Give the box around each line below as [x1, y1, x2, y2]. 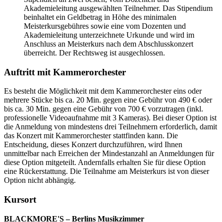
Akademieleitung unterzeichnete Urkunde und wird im [24, 30, 194, 39]
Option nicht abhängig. [4, 176, 76, 185]
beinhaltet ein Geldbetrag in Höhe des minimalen [24, 12, 176, 21]
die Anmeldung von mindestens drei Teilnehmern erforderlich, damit [4, 122, 217, 131]
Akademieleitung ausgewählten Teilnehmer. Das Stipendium [24, 3, 213, 12]
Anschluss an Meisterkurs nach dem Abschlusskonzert [24, 39, 193, 48]
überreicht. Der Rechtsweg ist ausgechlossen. [24, 48, 165, 57]
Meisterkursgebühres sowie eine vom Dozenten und [24, 21, 186, 30]
